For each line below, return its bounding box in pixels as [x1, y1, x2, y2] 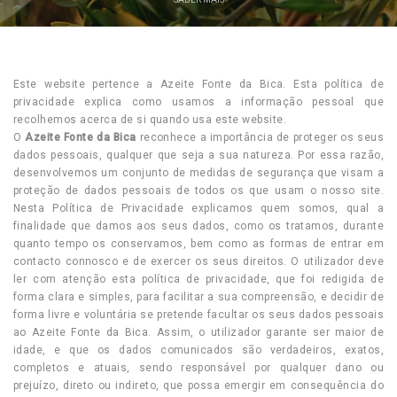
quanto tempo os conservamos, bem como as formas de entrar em [13, 237, 384, 250]
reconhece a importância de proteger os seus [136, 131, 384, 144]
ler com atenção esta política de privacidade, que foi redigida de [13, 273, 384, 285]
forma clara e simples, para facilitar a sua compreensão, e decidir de [13, 291, 384, 303]
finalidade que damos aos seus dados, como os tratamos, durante [13, 220, 384, 232]
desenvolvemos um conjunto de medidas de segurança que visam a [13, 167, 384, 179]
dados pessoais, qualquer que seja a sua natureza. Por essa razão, [13, 149, 384, 161]
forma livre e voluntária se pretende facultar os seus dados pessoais [13, 308, 384, 321]
